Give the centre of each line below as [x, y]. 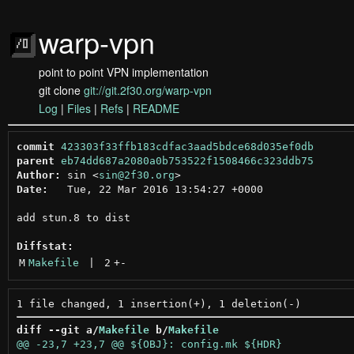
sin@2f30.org [136, 175]
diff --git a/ [57, 330]
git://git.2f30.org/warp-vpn [148, 90]
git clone [61, 90]
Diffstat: [45, 246]
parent [35, 160]
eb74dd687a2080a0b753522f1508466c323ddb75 [187, 160]
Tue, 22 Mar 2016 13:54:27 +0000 [155, 189]
